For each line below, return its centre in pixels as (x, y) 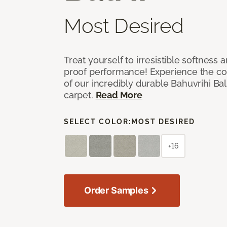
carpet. (80, 95)
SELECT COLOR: (98, 121)
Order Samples (116, 190)
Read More (119, 95)
